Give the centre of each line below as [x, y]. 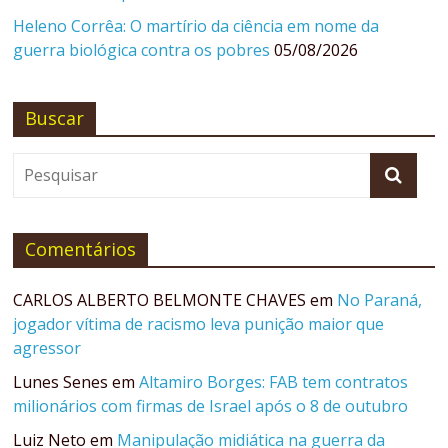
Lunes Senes [61, 382]
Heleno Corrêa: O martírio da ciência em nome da [196, 26]
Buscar [55, 118]
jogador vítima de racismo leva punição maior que [199, 324]
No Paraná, [380, 300]
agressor [47, 348]
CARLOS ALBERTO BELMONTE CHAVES [160, 300]
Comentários [81, 249]
